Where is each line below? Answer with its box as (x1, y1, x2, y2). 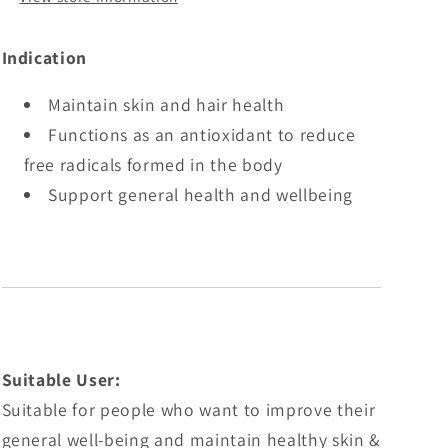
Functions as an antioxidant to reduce (48, 123, 356, 147)
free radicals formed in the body (23, 153, 283, 177)
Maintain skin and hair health (48, 93, 285, 117)
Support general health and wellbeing (48, 183, 353, 207)
